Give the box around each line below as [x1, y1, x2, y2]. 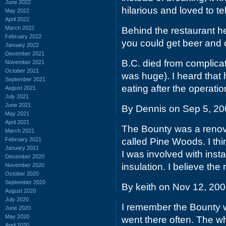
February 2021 [5, 136, 41, 142]
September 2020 [5, 179, 45, 185]
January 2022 [5, 41, 39, 48]
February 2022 [5, 33, 41, 39]
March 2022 [5, 24, 34, 31]
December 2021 [5, 50, 44, 56]
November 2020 [5, 161, 44, 168]
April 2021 [5, 119, 29, 125]
